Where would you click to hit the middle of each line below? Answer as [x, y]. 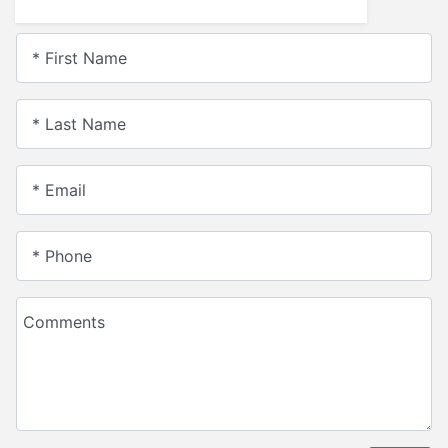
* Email [58, 189]
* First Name [79, 57]
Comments [63, 321]
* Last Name [78, 123]
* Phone [61, 255]
